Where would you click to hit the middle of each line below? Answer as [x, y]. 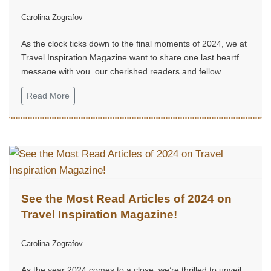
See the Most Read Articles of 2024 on [126, 198]
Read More [48, 95]
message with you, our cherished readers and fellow [121, 71]
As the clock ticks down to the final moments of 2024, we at [134, 43]
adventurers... [48, 85]
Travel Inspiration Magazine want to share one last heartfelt [135, 57]
